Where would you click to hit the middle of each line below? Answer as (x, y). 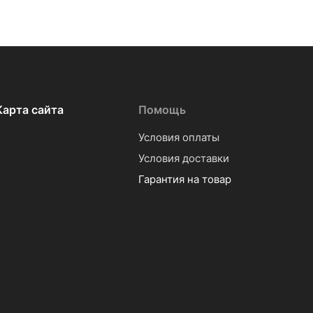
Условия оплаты (179, 137)
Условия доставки (183, 158)
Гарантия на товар (184, 179)
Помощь (162, 110)
